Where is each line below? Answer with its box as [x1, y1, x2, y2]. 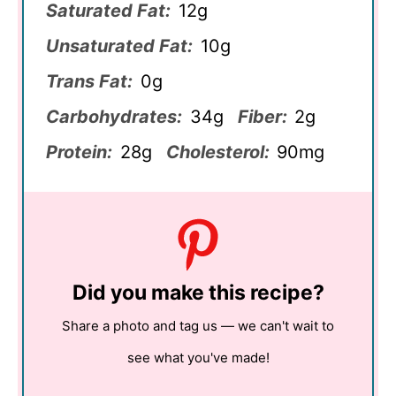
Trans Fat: [46, 70, 133, 92]
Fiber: [237, 105, 287, 127]
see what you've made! [126, 348, 270, 366]
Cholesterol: [165, 141, 270, 163]
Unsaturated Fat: [46, 34, 193, 57]
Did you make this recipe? [72, 279, 324, 305]
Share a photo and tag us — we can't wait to [62, 316, 334, 334]
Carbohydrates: [46, 105, 182, 127]
